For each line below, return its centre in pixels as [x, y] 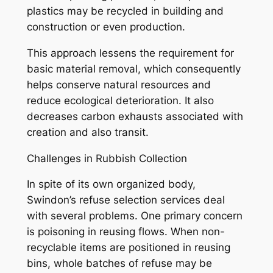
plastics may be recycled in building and [125, 11]
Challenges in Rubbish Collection [107, 158]
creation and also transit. [87, 132]
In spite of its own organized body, [111, 184]
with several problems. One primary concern [134, 216]
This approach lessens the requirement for [130, 53]
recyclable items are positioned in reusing [128, 248]
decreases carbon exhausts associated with [135, 116]
